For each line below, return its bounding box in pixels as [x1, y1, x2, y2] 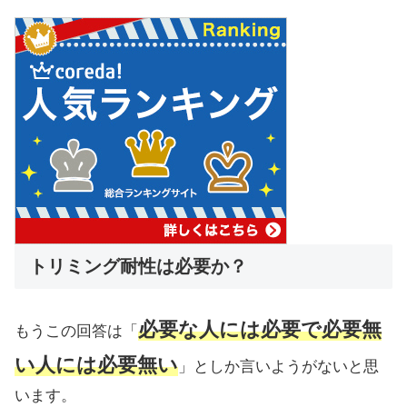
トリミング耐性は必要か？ [29, 256, 247, 277]
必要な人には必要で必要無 [138, 318, 382, 342]
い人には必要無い [15, 353, 178, 377]
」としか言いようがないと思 [178, 358, 379, 376]
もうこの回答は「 [15, 323, 138, 341]
